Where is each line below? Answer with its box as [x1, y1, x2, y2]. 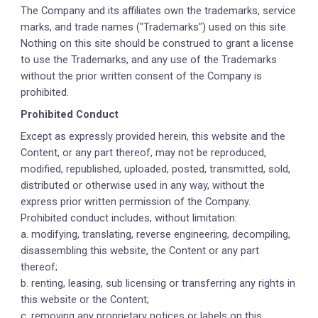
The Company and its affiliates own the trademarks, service [21, 4, 297, 17]
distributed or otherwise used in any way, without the [21, 179, 265, 192]
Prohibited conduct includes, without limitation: [21, 212, 241, 224]
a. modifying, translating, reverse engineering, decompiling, [21, 228, 291, 241]
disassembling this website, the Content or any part [21, 244, 260, 257]
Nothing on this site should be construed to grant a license [21, 37, 295, 50]
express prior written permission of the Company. [21, 195, 251, 208]
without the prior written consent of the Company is [21, 70, 263, 82]
